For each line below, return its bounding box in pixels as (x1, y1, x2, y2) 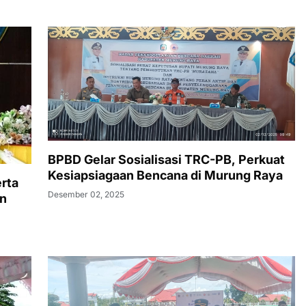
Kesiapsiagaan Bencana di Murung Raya (48, 167, 283, 182)
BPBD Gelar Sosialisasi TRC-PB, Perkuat (48, 152, 285, 167)
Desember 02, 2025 (48, 189, 124, 199)
